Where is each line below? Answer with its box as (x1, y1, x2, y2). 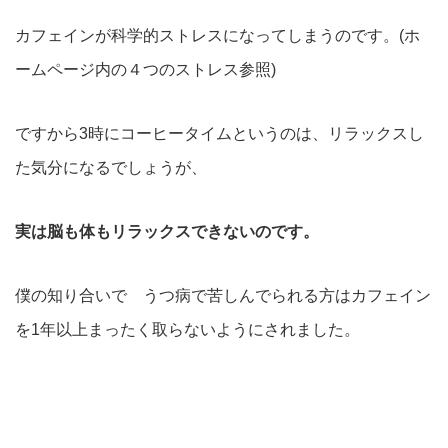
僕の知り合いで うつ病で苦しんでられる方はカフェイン (15, 287, 431, 304)
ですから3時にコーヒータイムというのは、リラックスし (15, 125, 424, 142)
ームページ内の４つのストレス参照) (15, 61, 276, 78)
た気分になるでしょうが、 (15, 159, 207, 176)
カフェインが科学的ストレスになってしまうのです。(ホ (15, 27, 420, 44)
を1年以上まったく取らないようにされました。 (15, 321, 360, 338)
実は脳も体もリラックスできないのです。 (15, 223, 319, 240)
